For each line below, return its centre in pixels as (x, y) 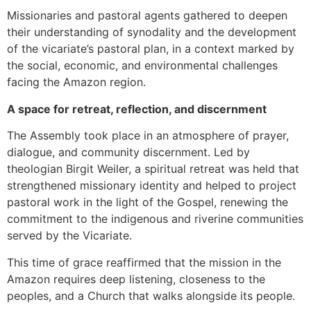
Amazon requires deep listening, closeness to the (136, 279)
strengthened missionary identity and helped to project (152, 186)
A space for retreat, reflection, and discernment (137, 109)
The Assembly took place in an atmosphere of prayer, (148, 136)
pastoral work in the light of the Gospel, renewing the (148, 202)
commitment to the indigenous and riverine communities (155, 219)
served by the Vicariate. (69, 236)
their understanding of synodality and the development (152, 32)
